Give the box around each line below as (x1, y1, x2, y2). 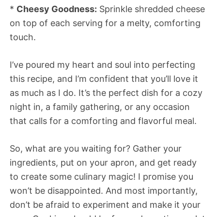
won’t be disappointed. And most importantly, (10, 186, 198, 196)
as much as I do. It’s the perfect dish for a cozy (10, 88, 202, 98)
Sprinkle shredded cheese (97, 4, 205, 15)
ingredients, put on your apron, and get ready (10, 157, 197, 168)
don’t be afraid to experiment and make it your (10, 200, 201, 210)
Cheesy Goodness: (16, 4, 97, 15)
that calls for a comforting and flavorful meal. (10, 116, 197, 126)
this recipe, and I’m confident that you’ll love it (10, 74, 198, 84)
